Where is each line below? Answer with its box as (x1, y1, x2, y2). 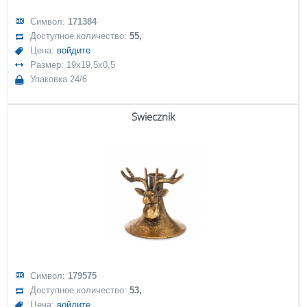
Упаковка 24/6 (30, 74, 88, 84)
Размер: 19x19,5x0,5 (30, 60, 116, 70)
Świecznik (132, 110, 175, 123)
